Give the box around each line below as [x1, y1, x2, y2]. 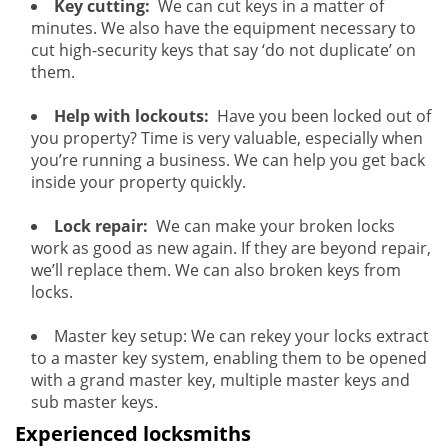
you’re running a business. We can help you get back [31, 149, 425, 171]
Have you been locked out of [213, 105, 431, 127]
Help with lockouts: [54, 105, 213, 127]
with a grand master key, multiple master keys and [31, 369, 410, 391]
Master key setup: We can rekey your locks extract [54, 325, 429, 347]
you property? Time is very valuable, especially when [31, 127, 423, 149]
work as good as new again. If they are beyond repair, [31, 237, 431, 259]
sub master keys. [31, 391, 158, 413]
